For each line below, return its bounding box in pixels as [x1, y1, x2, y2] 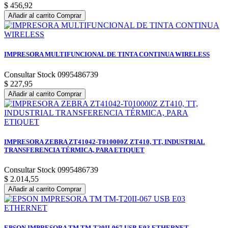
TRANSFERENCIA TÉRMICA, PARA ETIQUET [4, 146, 145, 154]
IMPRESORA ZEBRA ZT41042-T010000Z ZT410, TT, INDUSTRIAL [4, 137, 205, 146]
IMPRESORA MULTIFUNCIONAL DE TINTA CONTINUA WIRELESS [4, 50, 210, 59]
